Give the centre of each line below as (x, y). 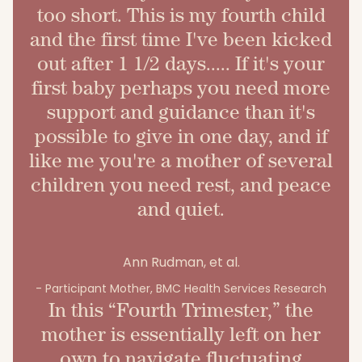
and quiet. (181, 208)
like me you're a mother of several (181, 160)
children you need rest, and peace (181, 184)
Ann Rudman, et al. (181, 262)
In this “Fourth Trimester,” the (181, 309)
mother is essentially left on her (181, 334)
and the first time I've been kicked (181, 39)
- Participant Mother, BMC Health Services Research (181, 288)
